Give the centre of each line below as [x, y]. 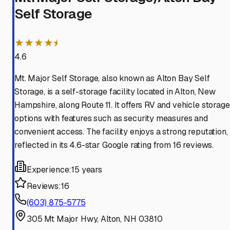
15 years [87, 170]
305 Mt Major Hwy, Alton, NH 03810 [95, 219]
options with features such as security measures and [111, 119]
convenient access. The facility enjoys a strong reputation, [121, 132]
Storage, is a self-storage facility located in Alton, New [115, 92]
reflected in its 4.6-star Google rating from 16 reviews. [114, 145]
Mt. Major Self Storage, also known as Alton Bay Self [112, 79]
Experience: [49, 170]
